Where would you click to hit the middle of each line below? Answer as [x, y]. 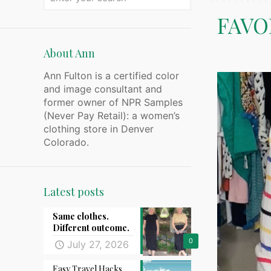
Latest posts [74, 192]
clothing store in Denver [99, 129]
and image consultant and [103, 89]
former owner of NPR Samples [113, 102]
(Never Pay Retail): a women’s [112, 116]
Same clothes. [81, 216]
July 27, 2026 [98, 244]
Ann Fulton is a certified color [111, 76]
